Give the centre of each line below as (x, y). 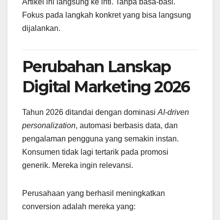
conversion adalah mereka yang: (79, 206)
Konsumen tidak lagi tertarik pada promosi (95, 152)
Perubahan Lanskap (96, 67)
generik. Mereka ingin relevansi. (78, 165)
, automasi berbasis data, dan (127, 125)
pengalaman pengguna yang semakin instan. (100, 138)
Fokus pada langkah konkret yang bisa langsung (107, 15)
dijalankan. (41, 28)
